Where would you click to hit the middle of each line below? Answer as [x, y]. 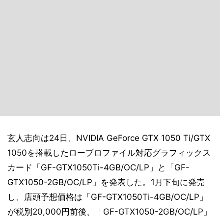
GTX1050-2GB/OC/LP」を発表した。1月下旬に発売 [106, 182]
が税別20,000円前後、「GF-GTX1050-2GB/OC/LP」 [110, 212]
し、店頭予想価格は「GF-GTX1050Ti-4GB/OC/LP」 [108, 197]
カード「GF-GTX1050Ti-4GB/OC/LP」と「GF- [98, 167]
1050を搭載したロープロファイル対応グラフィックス [109, 153]
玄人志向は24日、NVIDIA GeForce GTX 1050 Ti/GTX [109, 138]
